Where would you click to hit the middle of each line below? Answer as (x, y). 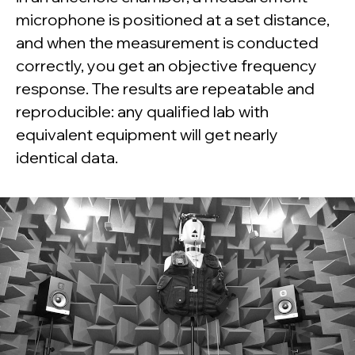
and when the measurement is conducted (167, 43)
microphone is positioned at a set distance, (173, 20)
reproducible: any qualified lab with (142, 112)
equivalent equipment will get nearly (147, 135)
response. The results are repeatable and (165, 89)
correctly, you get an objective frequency (166, 66)
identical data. (67, 158)
